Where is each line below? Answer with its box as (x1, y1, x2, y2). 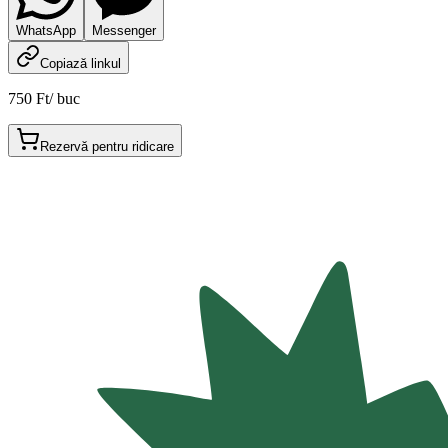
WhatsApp (16, 23, 76, 39)
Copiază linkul (40, 56, 121, 72)
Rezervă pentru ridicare (40, 139, 174, 155)
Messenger (92, 23, 156, 39)
